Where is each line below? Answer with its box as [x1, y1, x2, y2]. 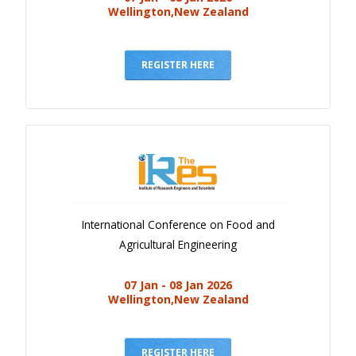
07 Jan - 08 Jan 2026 [124, 277, 232, 293]
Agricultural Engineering [119, 237, 237, 253]
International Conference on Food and [81, 217, 275, 233]
